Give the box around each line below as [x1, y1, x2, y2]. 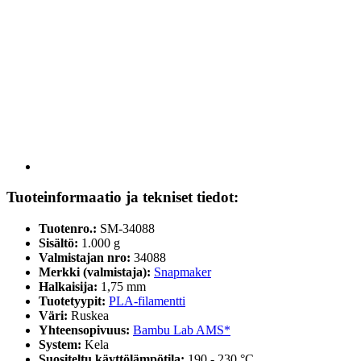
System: [39, 338, 85, 352]
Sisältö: [39, 236, 78, 251]
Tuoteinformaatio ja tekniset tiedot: [6, 189, 239, 206]
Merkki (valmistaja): [39, 265, 151, 280]
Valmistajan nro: [39, 251, 131, 265]
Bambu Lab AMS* [133, 323, 230, 338]
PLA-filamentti [109, 294, 185, 309]
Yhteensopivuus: [39, 323, 133, 338]
